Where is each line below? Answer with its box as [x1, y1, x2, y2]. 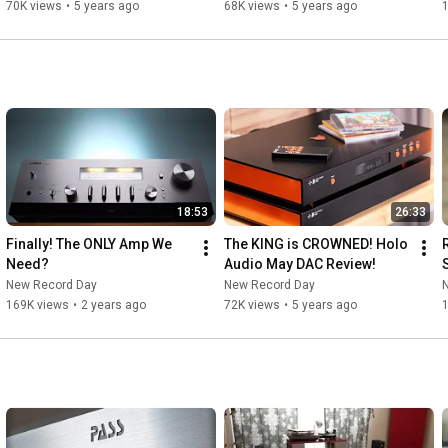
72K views [224, 298, 280, 313]
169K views [6, 298, 69, 313]
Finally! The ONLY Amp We [6, 236, 172, 253]
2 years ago [81, 298, 146, 313]
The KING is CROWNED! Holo [224, 236, 408, 253]
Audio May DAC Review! [224, 256, 376, 273]
